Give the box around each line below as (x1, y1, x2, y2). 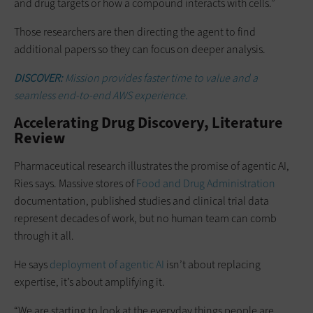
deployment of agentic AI (50, 256, 164, 272)
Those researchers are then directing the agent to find (14, 24, 256, 39)
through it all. (14, 228, 74, 243)
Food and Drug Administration (136, 175, 275, 191)
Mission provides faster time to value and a (65, 70, 258, 85)
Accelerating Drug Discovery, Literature (14, 112, 283, 133)
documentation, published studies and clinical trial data (14, 193, 269, 208)
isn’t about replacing (164, 256, 261, 272)
